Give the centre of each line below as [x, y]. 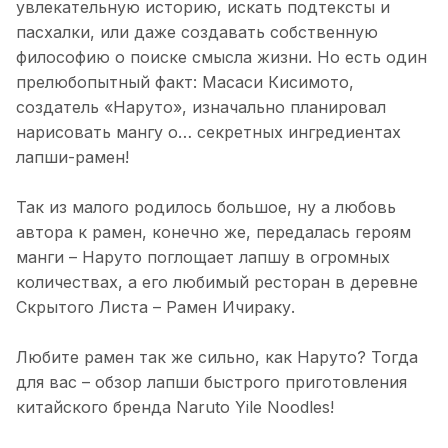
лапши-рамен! [72, 157]
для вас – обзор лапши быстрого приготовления [211, 382]
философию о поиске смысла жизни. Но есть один [221, 57]
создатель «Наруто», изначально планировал [201, 107]
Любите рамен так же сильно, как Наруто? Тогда [217, 357]
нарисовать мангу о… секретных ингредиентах [208, 132]
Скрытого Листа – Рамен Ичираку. [155, 307]
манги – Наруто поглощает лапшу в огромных [203, 257]
